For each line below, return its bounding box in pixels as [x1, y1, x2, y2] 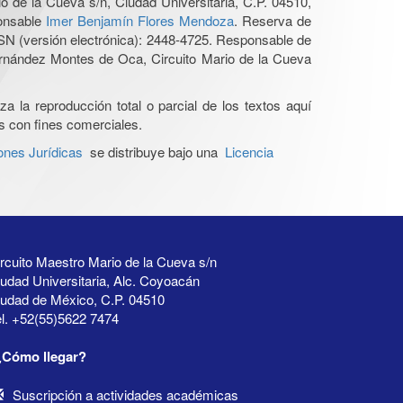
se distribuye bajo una [83, 141, 225, 161]
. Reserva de [233, 10, 312, 30]
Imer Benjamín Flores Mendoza [45, 10, 234, 30]
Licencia [225, 141, 273, 161]
